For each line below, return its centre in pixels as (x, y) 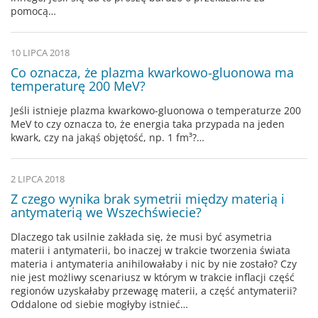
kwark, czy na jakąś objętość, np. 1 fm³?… (108, 137)
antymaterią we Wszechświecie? (106, 212)
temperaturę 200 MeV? (78, 86)
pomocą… (33, 11)
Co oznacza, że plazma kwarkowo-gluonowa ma (152, 72)
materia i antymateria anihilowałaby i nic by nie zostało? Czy (154, 263)
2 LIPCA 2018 (38, 179)
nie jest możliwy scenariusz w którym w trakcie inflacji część (153, 277)
